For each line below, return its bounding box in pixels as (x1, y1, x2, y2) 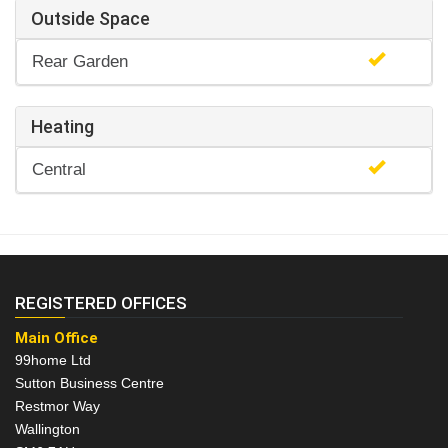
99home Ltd (15, 351, 91, 368)
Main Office (15, 328, 98, 347)
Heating (31, 115, 94, 137)
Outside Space (31, 7, 150, 29)
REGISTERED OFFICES (15, 292, 187, 313)
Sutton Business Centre (15, 374, 164, 391)
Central (32, 159, 86, 179)
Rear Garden (32, 51, 128, 71)
